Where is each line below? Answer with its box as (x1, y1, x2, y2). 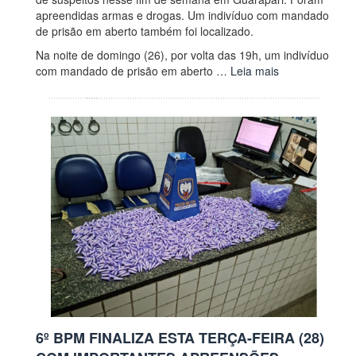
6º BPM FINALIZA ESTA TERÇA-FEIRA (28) (36, 327, 324, 348)
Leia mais (230, 63, 279, 79)
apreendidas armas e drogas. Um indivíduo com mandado (36, 7, 329, 24)
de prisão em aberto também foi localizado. (36, 23, 253, 40)
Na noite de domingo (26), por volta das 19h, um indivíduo (36, 47, 329, 64)
